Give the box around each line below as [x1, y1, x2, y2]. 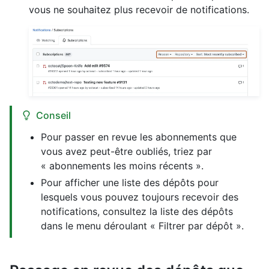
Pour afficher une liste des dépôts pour [41, 176, 219, 189]
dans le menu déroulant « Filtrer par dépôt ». [41, 219, 244, 232]
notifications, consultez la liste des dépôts [41, 205, 233, 217]
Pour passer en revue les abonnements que [41, 130, 237, 143]
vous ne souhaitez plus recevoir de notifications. [29, 4, 249, 16]
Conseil [36, 109, 71, 121]
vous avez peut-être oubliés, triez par [41, 145, 212, 157]
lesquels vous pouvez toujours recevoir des [41, 190, 238, 203]
